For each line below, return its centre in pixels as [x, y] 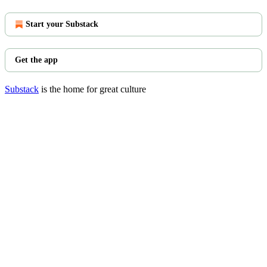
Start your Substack [62, 24]
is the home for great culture [92, 89]
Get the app [36, 60]
